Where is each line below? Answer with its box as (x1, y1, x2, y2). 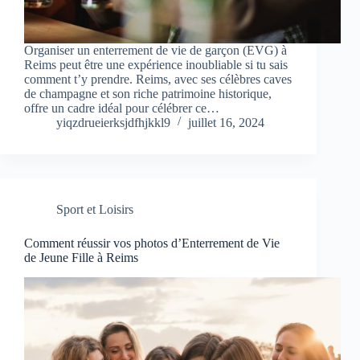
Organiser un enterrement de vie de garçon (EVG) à (24, 43, 287, 58)
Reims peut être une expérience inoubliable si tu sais (24, 58, 288, 72)
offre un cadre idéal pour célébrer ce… (24, 101, 219, 116)
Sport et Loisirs (56, 202, 133, 217)
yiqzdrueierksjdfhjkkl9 (56, 116, 170, 130)
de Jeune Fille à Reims (24, 251, 138, 265)
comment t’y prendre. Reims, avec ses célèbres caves (24, 72, 292, 87)
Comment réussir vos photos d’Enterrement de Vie (24, 236, 280, 251)
